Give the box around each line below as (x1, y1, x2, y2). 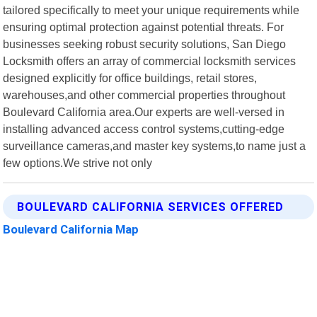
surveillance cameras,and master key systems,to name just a (3, 139, 306, 152)
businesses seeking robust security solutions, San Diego (3, 37, 287, 50)
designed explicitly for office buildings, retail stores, (3, 71, 258, 84)
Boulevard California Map (3, 221, 139, 236)
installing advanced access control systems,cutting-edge (3, 122, 285, 135)
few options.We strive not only (3, 156, 153, 169)
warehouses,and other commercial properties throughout (3, 88, 286, 101)
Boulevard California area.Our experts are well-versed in (3, 105, 285, 118)
